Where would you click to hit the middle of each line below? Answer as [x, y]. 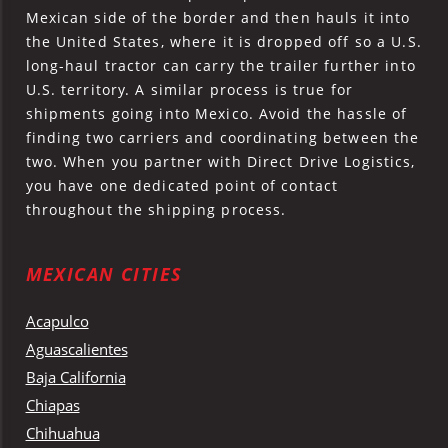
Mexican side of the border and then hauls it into [218, 18]
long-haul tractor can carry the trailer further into [220, 66]
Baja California [75, 377]
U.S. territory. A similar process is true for [189, 90]
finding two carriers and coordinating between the [222, 138]
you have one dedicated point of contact [182, 186]
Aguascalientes [76, 349]
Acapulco [57, 321]
